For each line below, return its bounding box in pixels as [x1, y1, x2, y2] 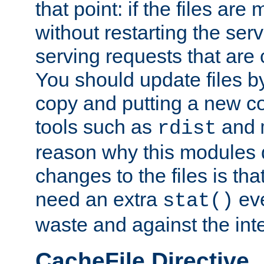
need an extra [35, 187, 163, 210]
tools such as [35, 115, 157, 138]
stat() [163, 189, 233, 212]
